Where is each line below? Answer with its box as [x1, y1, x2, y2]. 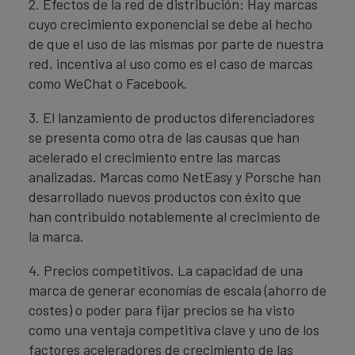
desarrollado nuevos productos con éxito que [29, 188, 301, 205]
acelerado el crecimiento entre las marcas [29, 148, 281, 166]
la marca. [29, 227, 84, 245]
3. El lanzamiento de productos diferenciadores [29, 109, 315, 126]
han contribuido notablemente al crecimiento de [29, 208, 320, 225]
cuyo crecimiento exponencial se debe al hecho [29, 15, 312, 32]
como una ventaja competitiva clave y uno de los [29, 321, 319, 338]
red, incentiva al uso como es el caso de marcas [29, 55, 313, 72]
